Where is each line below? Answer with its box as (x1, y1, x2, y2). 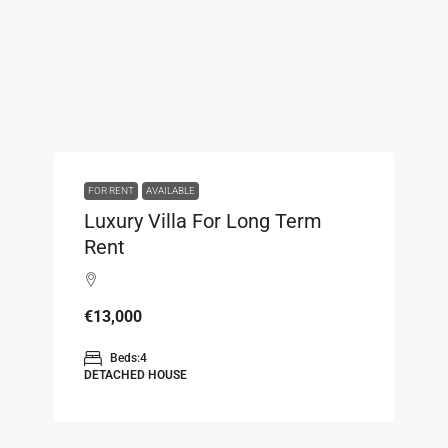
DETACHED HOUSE (84, 367, 187, 382)
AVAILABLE (146, 184, 195, 196)
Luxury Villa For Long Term (84, 208, 322, 233)
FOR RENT (88, 184, 134, 196)
